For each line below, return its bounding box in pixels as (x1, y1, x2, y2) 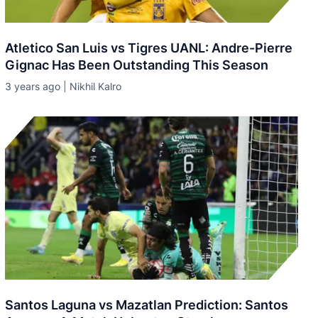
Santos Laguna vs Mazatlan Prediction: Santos (4, 297, 288, 312)
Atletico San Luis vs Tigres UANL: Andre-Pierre (4, 40, 292, 55)
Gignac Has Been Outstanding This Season (4, 57, 268, 72)
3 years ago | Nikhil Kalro (4, 80, 121, 92)
